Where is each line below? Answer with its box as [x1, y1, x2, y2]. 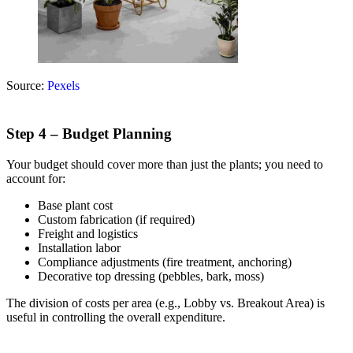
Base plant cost [38, 198, 113, 212]
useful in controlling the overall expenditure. [6, 310, 225, 324]
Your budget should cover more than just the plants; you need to [6, 157, 323, 171]
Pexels [47, 79, 80, 93]
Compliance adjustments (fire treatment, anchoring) [38, 255, 292, 269]
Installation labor [38, 240, 121, 255]
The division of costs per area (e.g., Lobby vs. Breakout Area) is [6, 295, 325, 310]
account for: [6, 171, 65, 185]
